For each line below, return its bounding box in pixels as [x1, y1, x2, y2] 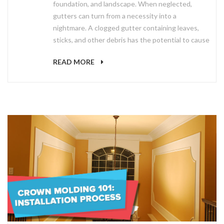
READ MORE [53, 57, 96, 66]
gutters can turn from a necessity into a [53, 11, 176, 20]
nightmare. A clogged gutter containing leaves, [53, 23, 199, 32]
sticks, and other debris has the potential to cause [53, 35, 209, 44]
